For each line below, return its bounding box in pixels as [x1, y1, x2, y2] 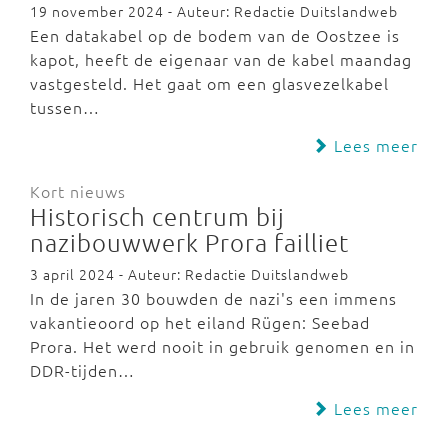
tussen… [30, 96, 100, 118]
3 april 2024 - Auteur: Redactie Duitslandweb [30, 264, 349, 284]
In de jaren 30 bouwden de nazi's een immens [30, 287, 397, 309]
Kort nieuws [30, 180, 126, 202]
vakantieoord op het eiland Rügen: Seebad [30, 311, 370, 333]
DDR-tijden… [30, 359, 135, 381]
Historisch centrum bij [30, 201, 285, 231]
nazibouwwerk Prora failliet [30, 227, 349, 257]
